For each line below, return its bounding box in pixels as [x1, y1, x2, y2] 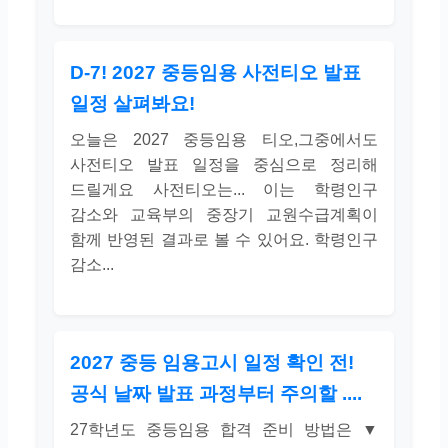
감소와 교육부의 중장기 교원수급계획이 [70, 205, 378, 223]
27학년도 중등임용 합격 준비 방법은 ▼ [70, 421, 378, 439]
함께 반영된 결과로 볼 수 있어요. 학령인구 [70, 230, 378, 248]
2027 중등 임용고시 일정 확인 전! [70, 352, 354, 374]
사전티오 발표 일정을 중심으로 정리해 [70, 155, 378, 173]
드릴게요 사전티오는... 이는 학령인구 [70, 180, 378, 198]
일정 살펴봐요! [70, 92, 195, 114]
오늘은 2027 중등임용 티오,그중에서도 [70, 130, 378, 148]
